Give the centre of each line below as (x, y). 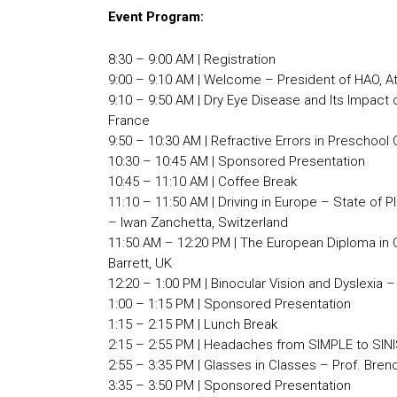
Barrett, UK (140, 264)
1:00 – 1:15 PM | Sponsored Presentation (230, 304)
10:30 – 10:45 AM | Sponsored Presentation (237, 162)
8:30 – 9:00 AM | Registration (192, 60)
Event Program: (156, 17)
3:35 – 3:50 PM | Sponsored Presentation (230, 386)
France (129, 121)
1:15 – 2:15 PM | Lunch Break (193, 325)
